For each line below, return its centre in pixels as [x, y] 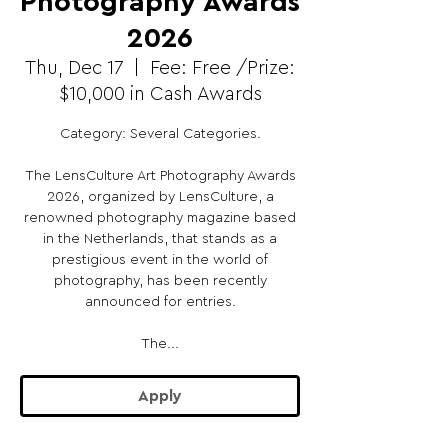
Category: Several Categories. [160, 134]
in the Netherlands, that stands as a [160, 239]
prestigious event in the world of [160, 260]
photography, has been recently [160, 281]
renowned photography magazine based [160, 218]
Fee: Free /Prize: [222, 68]
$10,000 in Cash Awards [160, 94]
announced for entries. [160, 302]
